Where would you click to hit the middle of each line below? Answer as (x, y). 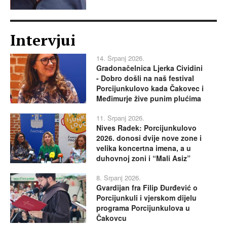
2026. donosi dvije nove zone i (149, 138)
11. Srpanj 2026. (120, 118)
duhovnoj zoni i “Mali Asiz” (143, 158)
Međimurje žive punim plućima (149, 99)
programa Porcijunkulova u (143, 208)
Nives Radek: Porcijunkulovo (146, 128)
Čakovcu (111, 218)
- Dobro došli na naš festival (145, 78)
